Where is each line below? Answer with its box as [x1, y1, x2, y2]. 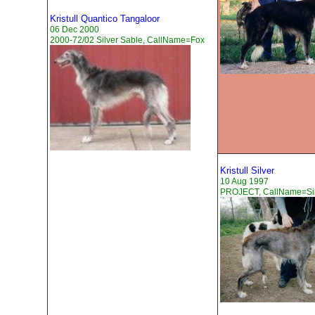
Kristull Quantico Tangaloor [50, 13, 160, 25]
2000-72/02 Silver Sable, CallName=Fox [50, 35, 205, 46]
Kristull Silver [220, 165, 274, 176]
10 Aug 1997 [220, 176, 269, 187]
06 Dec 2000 [50, 25, 99, 35]
